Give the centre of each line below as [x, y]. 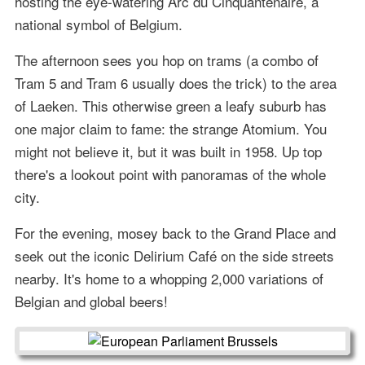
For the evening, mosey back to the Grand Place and [175, 233]
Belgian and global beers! [91, 301]
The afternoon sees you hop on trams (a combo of [166, 60]
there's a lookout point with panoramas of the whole [170, 174]
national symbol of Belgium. [98, 24]
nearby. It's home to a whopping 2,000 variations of [169, 279]
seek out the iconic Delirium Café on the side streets [174, 256]
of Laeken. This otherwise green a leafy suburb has [170, 106]
